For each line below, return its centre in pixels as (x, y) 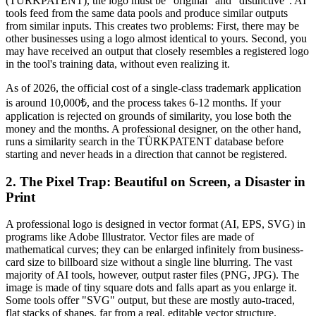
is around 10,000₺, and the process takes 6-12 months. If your (143, 102)
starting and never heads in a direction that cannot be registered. (146, 154)
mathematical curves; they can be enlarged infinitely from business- (154, 250)
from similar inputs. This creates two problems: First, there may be (152, 25)
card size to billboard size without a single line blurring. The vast (149, 262)
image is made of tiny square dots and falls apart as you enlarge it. (151, 288)
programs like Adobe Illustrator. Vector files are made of (130, 237)
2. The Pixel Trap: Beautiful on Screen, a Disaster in (156, 181)
